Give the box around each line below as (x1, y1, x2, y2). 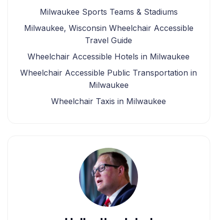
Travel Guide (85, 35, 133, 45)
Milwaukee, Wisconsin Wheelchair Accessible (24, 23, 193, 33)
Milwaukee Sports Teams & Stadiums (39, 7, 178, 17)
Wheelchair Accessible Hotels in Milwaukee (27, 52, 190, 61)
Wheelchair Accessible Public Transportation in (20, 68, 197, 78)
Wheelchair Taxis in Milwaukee (51, 96, 166, 106)
